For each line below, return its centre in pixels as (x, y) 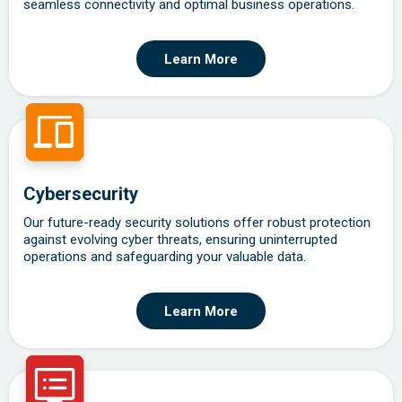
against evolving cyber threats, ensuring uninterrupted (180, 240)
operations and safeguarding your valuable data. (165, 257)
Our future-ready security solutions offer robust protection (197, 223)
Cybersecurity (81, 194)
